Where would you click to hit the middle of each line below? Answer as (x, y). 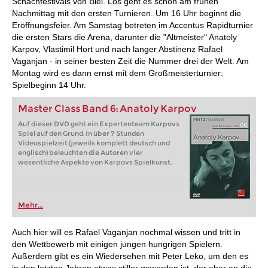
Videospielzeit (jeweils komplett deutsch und (94, 143)
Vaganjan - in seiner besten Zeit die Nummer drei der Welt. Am (130, 61)
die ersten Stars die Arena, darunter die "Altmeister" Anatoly (124, 37)
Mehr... (31, 205)
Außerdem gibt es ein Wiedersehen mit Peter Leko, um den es (130, 256)
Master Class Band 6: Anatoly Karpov (107, 109)
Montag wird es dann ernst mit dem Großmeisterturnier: (118, 73)
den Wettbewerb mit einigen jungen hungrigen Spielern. (117, 244)
